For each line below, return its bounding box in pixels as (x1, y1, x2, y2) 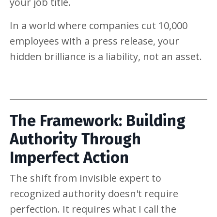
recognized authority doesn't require (10, 187, 178, 201)
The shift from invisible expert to (10, 171, 161, 185)
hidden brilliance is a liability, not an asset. (10, 50, 202, 63)
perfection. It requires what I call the (10, 202, 176, 216)
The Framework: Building (10, 111, 186, 130)
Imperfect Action (10, 148, 129, 167)
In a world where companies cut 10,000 (10, 19, 187, 32)
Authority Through (10, 130, 141, 149)
